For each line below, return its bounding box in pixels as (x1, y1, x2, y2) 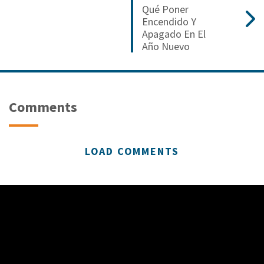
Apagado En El (142, 27, 206, 41)
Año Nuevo (142, 39, 190, 54)
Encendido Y (142, 15, 196, 29)
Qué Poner (142, 2, 189, 16)
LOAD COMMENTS (84, 144, 180, 159)
